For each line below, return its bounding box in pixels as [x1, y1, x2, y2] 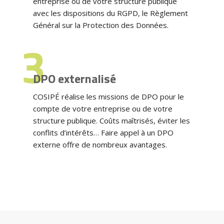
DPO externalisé [32, 69, 116, 87]
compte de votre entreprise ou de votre [32, 103, 172, 113]
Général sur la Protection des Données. [32, 19, 168, 30]
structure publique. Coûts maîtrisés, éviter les [32, 115, 190, 125]
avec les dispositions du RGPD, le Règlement [32, 7, 188, 18]
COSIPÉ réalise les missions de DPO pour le [32, 91, 184, 101]
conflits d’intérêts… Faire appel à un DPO [32, 127, 173, 137]
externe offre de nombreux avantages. [32, 139, 167, 149]
